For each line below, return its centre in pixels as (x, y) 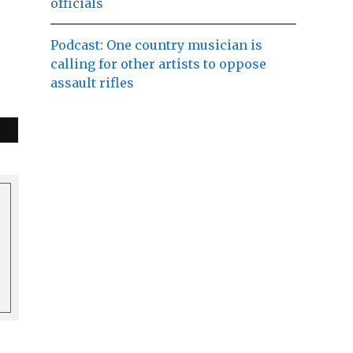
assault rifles (92, 83)
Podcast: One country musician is (156, 45)
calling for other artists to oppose (158, 64)
